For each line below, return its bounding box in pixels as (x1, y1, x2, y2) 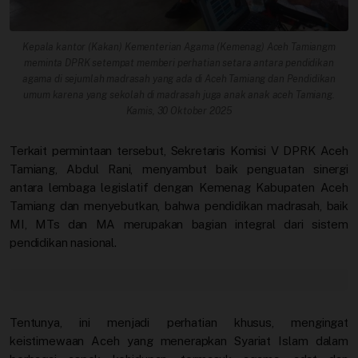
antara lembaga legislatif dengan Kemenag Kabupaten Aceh (10, 181, 348, 195)
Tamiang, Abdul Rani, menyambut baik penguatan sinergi (10, 162, 348, 177)
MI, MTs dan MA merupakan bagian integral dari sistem (10, 217, 348, 232)
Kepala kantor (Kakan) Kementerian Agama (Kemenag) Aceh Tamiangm (22, 41, 336, 54)
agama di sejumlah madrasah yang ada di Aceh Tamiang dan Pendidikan (22, 73, 336, 86)
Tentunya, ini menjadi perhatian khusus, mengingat (10, 316, 348, 330)
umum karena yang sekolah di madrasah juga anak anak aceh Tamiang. (23, 89, 335, 101)
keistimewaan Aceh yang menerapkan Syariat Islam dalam (10, 334, 348, 348)
